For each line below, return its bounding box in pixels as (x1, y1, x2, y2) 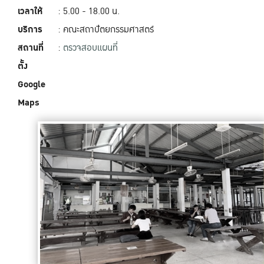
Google (18, 77, 45, 92)
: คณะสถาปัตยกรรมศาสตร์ (58, 22, 154, 37)
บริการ (18, 22, 42, 37)
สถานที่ (18, 40, 44, 55)
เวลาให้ (18, 4, 42, 19)
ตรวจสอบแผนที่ (63, 40, 118, 55)
